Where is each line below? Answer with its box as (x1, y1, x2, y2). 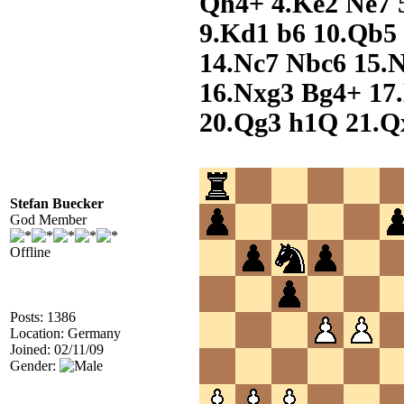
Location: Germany (10, 326, 121, 341)
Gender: (10, 358, 60, 373)
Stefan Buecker (10, 196, 104, 211)
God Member (10, 212, 87, 227)
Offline (10, 244, 50, 260)
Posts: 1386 (10, 309, 76, 325)
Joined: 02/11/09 (10, 342, 104, 357)
